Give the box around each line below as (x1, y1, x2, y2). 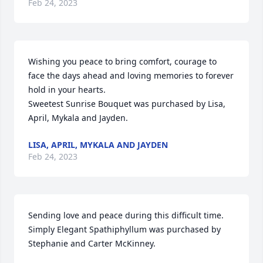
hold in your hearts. (28, 84, 106, 95)
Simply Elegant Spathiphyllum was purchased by (28, 224, 221, 235)
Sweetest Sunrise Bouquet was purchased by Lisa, (28, 98, 225, 109)
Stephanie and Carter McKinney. (28, 238, 156, 249)
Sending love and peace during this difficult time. (28, 210, 224, 221)
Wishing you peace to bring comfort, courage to (28, 56, 217, 67)
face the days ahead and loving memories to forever (28, 70, 234, 81)
